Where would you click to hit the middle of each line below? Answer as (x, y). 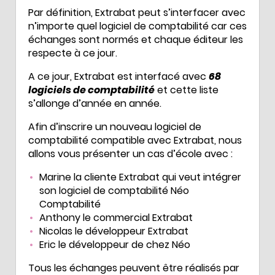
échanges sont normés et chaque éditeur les (136, 39)
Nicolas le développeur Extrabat (114, 231)
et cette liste (187, 90)
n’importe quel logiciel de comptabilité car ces (137, 26)
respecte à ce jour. (73, 53)
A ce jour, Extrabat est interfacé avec (118, 76)
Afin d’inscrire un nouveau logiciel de (115, 126)
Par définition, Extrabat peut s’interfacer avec (137, 12)
